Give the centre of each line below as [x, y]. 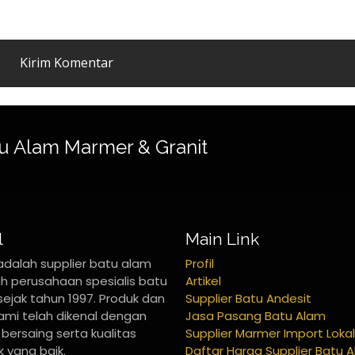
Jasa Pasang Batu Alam [256, 316]
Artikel [203, 281]
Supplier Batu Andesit [248, 298]
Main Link [222, 239]
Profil [200, 263]
